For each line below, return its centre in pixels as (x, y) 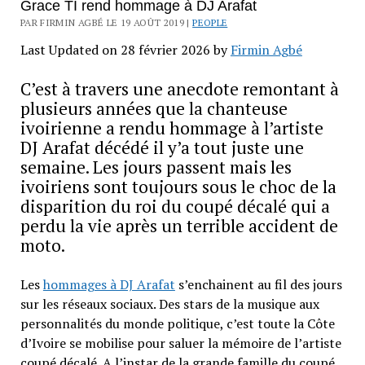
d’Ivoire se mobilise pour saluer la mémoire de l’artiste (180, 343)
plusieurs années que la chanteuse (154, 109)
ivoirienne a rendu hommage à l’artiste (172, 128)
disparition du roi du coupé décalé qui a (175, 207)
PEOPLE (210, 23)
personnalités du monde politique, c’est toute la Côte (177, 324)
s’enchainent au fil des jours (258, 285)
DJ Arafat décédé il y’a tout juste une (162, 148)
